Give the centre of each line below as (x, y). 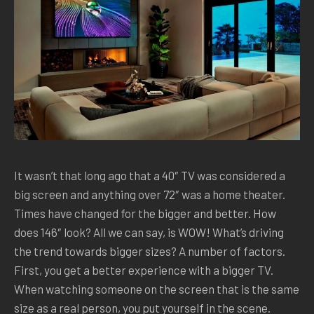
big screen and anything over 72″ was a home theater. (150, 194)
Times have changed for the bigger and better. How (145, 213)
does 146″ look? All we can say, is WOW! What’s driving (149, 232)
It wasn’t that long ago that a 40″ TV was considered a (150, 175)
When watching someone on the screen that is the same (157, 289)
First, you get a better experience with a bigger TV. (144, 270)
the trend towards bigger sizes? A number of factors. (150, 251)
